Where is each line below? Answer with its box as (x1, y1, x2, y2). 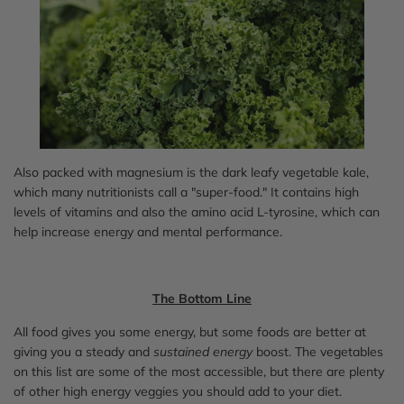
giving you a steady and (14, 343, 153, 360)
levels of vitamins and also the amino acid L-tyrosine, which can (14, 203, 380, 220)
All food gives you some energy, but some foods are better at (14, 323, 366, 340)
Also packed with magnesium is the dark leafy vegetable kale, (14, 163, 369, 180)
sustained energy (153, 343, 252, 360)
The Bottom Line (152, 289, 252, 307)
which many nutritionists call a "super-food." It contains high (14, 183, 359, 200)
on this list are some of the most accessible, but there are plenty (14, 363, 384, 380)
